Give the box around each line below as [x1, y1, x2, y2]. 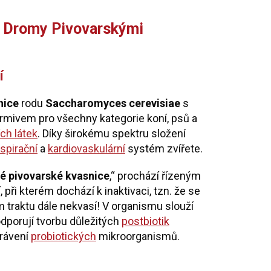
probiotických [31, 230, 96, 243]
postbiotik [122, 215, 169, 227]
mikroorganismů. [96, 230, 180, 243]
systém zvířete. [125, 142, 203, 155]
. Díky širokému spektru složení [38, 127, 186, 140]
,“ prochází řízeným [109, 169, 201, 182]
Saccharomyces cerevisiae [45, 97, 180, 109]
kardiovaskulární [48, 142, 125, 155]
